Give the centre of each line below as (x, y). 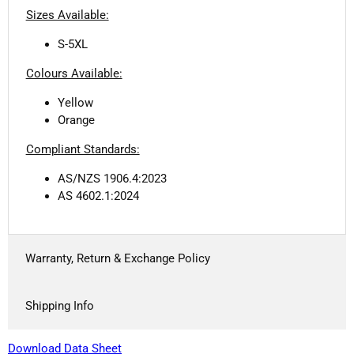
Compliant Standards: (83, 150)
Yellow (75, 103)
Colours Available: (74, 74)
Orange (76, 121)
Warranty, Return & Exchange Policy (117, 258)
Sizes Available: (67, 15)
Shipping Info (59, 305)
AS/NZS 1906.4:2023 (112, 179)
